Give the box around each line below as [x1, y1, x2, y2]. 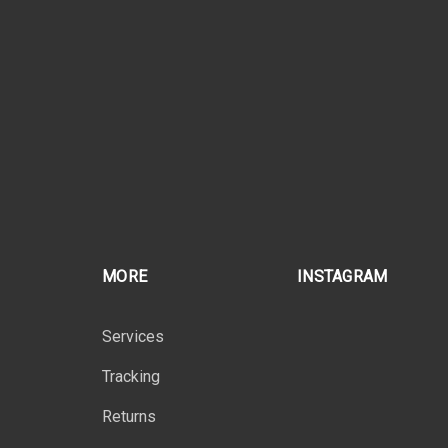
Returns [102, 407, 156, 427]
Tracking [102, 367, 160, 387]
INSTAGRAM [297, 267, 388, 287]
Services [102, 327, 164, 347]
